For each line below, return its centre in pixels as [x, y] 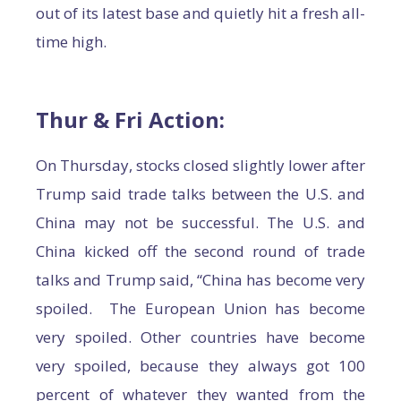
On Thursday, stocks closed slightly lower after [200, 166]
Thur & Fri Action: [130, 120]
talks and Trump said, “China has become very [200, 280]
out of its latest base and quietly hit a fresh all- [200, 13]
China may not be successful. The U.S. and [200, 223]
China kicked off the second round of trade [200, 252]
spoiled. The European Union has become [200, 309]
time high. [71, 42]
